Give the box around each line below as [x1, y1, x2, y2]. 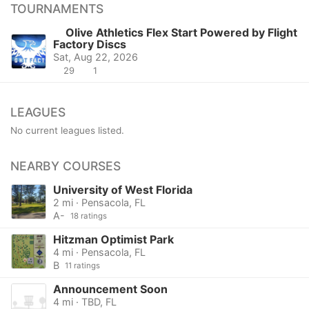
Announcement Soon [52, 281, 168, 296]
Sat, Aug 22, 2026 [52, 50, 138, 63]
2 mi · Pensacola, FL [52, 196, 146, 208]
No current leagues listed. [10, 124, 124, 136]
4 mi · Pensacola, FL [52, 246, 146, 258]
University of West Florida [52, 182, 192, 197]
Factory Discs [52, 37, 126, 51]
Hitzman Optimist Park [52, 232, 174, 246]
